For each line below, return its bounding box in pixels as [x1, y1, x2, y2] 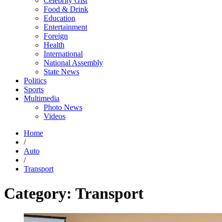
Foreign [44, 32, 68, 41]
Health [44, 41, 64, 50]
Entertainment [44, 23, 87, 32]
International [44, 50, 83, 58]
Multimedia [24, 94, 59, 103]
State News [44, 67, 79, 76]
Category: [4, 184, 75, 202]
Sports [24, 85, 44, 94]
